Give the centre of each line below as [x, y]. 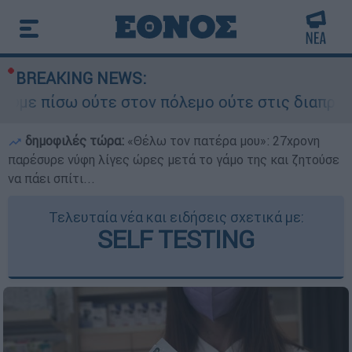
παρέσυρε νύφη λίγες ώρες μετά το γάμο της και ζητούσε [174, 159]
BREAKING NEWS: [81, 78]
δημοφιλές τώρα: [75, 141]
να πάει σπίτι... [51, 178]
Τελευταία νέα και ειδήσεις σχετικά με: [176, 217]
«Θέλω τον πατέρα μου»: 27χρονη [224, 141]
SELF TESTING [176, 239]
